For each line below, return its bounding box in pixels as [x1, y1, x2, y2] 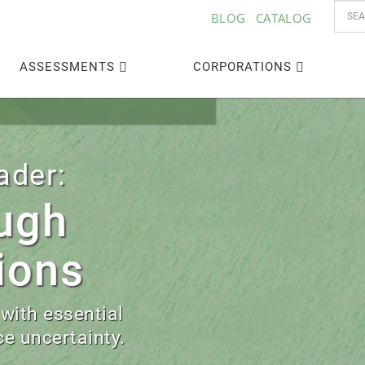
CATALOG [255, 10, 312, 26]
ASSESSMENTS [20, 59, 116, 74]
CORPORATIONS [193, 59, 292, 74]
